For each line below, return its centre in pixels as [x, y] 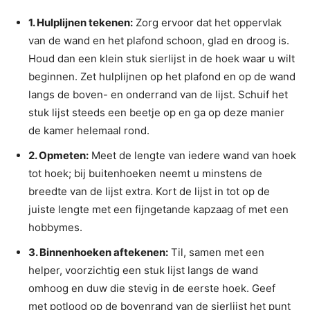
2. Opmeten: [58, 156]
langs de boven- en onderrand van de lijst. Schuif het [158, 95]
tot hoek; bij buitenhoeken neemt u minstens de [145, 174]
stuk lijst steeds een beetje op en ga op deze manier [156, 113]
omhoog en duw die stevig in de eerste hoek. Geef [152, 289]
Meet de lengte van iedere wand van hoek [192, 156]
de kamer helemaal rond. [89, 131]
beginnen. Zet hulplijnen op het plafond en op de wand [162, 77]
